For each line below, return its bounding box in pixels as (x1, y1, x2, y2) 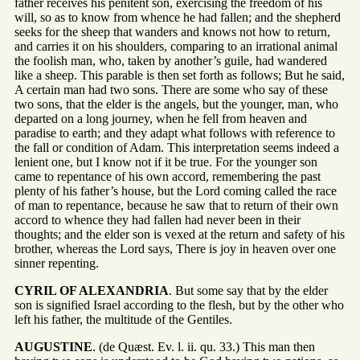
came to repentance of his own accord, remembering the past (14, 170, 321, 184)
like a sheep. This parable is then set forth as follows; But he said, (14, 68, 345, 83)
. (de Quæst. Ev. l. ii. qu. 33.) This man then (92, 340, 315, 354)
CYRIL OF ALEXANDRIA (14, 284, 169, 298)
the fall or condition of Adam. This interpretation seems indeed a (14, 141, 339, 155)
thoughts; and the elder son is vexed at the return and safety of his (14, 227, 345, 242)
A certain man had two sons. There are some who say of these (14, 83, 328, 97)
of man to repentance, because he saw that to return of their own (14, 198, 338, 213)
